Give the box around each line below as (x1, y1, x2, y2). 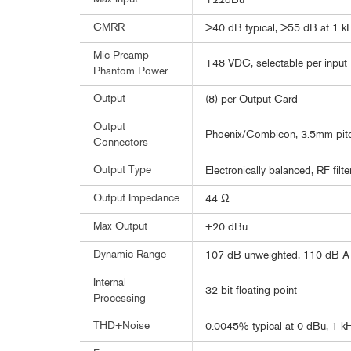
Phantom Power (93, 67, 168, 77)
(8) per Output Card (205, 94, 298, 106)
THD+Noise (93, 321, 150, 331)
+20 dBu (205, 222, 248, 233)
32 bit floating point (205, 285, 297, 297)
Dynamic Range (93, 250, 166, 260)
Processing (93, 294, 146, 304)
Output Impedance (93, 194, 179, 204)
